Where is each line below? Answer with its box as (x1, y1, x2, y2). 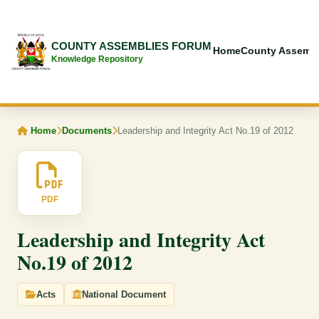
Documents (62, 125, 112, 136)
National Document (82, 289, 166, 300)
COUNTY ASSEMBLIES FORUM (51, 39, 211, 52)
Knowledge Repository (51, 53, 143, 64)
